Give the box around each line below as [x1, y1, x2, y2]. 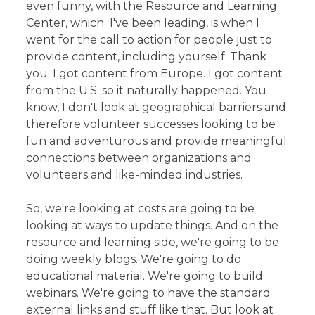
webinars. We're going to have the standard [26, 285, 271, 300]
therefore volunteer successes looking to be [26, 117, 276, 131]
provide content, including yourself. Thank [26, 49, 267, 63]
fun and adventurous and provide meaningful [26, 134, 288, 148]
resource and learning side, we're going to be [26, 235, 280, 249]
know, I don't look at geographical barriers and [26, 100, 287, 114]
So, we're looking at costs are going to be [26, 201, 255, 215]
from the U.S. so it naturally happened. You [26, 83, 267, 97]
